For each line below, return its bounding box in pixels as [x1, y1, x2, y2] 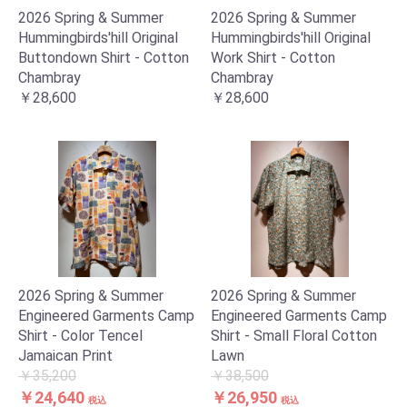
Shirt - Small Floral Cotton [211, 327, 377, 344]
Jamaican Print [18, 347, 113, 364]
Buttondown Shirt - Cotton [18, 49, 189, 66]
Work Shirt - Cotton [211, 49, 335, 66]
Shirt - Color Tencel [18, 327, 143, 344]
